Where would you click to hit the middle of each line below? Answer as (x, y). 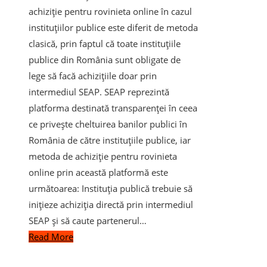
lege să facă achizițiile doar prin (93, 75)
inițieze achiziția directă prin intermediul (111, 204)
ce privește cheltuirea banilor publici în (108, 124)
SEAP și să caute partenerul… (88, 220)
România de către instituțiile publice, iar (110, 140)
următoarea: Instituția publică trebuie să (111, 188)
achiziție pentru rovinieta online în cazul (110, 11)
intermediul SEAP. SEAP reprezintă (99, 91)
